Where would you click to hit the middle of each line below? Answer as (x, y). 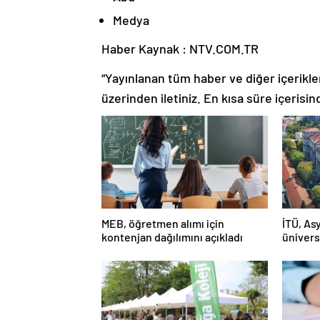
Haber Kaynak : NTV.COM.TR (180, 48)
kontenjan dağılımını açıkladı (172, 236)
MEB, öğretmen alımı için (163, 223)
